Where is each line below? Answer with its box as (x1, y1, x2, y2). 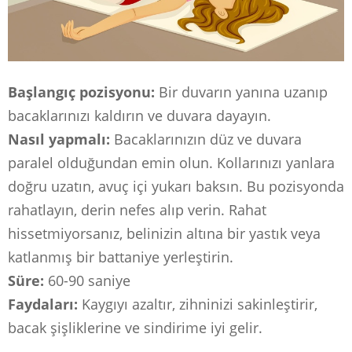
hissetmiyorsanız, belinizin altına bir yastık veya (8, 224, 321, 244)
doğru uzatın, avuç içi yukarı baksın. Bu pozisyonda (8, 177, 344, 196)
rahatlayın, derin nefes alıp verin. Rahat (8, 200, 266, 220)
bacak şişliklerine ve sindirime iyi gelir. (8, 318, 262, 338)
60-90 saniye (44, 271, 130, 291)
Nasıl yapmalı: (8, 130, 110, 149)
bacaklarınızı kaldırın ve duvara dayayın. (8, 106, 271, 126)
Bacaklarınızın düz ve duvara (110, 130, 302, 149)
